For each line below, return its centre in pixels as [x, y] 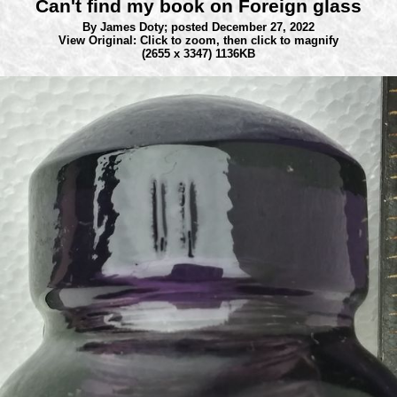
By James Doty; [127, 27]
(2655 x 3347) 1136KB [198, 54]
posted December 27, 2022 [243, 27]
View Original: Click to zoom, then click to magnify [198, 40]
